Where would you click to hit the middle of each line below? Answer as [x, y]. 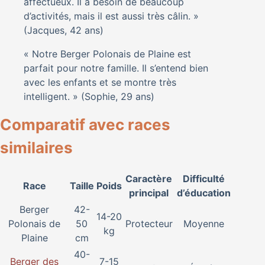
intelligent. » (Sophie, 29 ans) [89, 96]
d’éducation [203, 193]
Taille [82, 185]
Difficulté [203, 178]
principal [149, 193]
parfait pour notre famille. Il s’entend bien [116, 68]
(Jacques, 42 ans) [64, 30]
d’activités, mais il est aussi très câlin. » [111, 16]
